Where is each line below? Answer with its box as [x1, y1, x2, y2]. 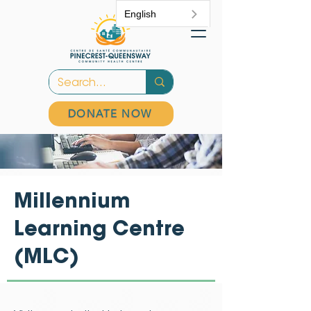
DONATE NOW [67, 107, 152, 120]
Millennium [14, 193, 130, 213]
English [124, 8, 156, 19]
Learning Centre [14, 221, 185, 241]
